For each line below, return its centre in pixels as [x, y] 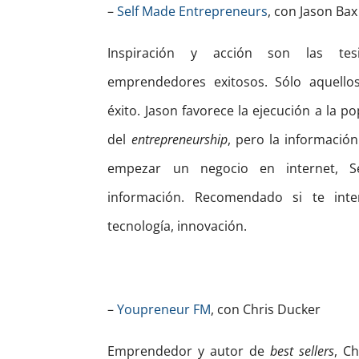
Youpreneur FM [164, 310]
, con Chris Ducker [266, 310]
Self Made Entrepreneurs [193, 12]
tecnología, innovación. [177, 226]
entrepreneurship [179, 140]
